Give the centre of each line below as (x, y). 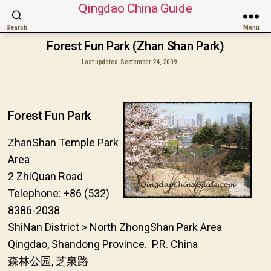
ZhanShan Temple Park (63, 142)
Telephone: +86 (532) (58, 193)
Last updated (100, 62)
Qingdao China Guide (135, 8)
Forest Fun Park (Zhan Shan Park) (135, 46)
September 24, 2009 (149, 62)
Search (17, 27)
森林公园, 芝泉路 (48, 261)
